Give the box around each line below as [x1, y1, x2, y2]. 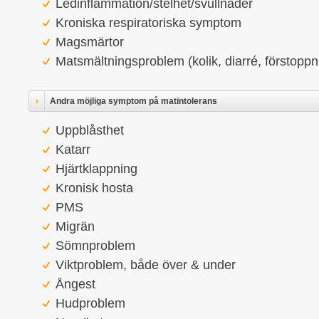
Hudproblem [56, 296, 125, 310]
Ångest [56, 277, 95, 291]
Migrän [56, 219, 95, 234]
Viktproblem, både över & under [56, 258, 236, 272]
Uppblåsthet [56, 123, 124, 137]
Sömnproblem [56, 239, 135, 253]
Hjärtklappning [56, 162, 137, 176]
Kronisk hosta [56, 181, 133, 195]
